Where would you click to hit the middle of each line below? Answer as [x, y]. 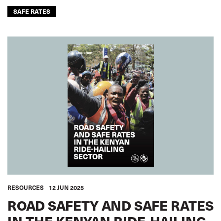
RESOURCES [26, 187]
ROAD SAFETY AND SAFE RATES [110, 205]
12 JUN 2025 [66, 187]
